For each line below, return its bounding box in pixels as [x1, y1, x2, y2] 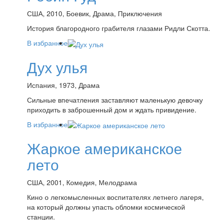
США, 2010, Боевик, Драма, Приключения [27, 8, 162, 19]
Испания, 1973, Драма [27, 80, 100, 90]
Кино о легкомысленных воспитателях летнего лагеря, [27, 192, 204, 202]
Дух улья [27, 56, 87, 78]
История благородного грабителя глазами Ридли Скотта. [27, 23, 210, 33]
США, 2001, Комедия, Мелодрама [27, 177, 137, 187]
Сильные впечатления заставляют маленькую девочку [27, 94, 203, 105]
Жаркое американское [27, 137, 182, 159]
